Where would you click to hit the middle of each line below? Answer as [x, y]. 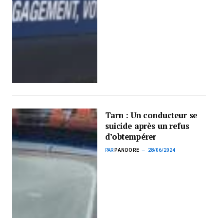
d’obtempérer [131, 137]
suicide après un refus [147, 126]
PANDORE [127, 150]
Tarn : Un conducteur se [151, 116]
